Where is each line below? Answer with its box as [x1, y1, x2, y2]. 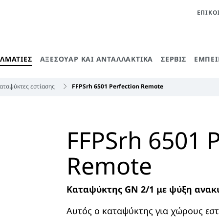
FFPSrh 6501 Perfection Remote [72, 82, 163, 90]
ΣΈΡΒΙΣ [161, 54, 186, 64]
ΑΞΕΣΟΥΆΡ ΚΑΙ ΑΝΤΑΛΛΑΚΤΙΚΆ [40, 54, 153, 64]
